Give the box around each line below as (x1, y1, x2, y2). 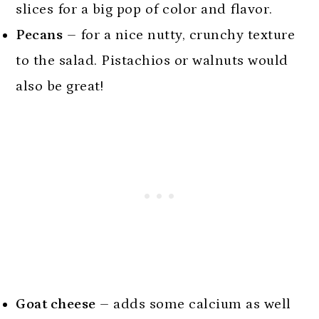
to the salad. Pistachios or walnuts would (16, 52, 288, 68)
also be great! (16, 78, 104, 94)
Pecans (16, 26, 63, 43)
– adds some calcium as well (95, 296, 291, 312)
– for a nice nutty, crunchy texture (63, 26, 296, 43)
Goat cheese (16, 296, 96, 312)
